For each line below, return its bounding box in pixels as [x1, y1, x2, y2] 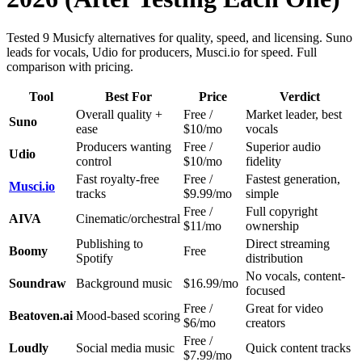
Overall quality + [76, 107, 162, 122]
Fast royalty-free [76, 172, 159, 187]
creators [246, 316, 285, 330]
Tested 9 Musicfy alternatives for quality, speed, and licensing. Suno [6, 31, 352, 45]
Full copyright [246, 204, 318, 219]
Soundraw [9, 276, 66, 291]
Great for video [246, 301, 323, 316]
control [76, 154, 112, 169]
